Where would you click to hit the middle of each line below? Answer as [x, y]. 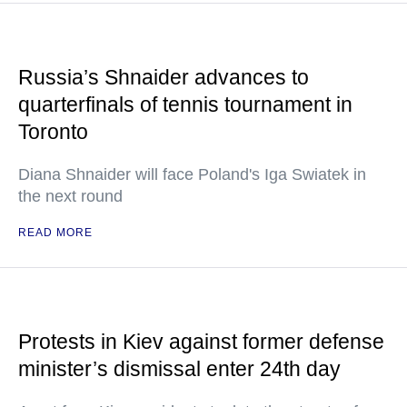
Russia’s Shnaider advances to [164, 78]
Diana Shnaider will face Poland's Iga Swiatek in [192, 175]
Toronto [53, 132]
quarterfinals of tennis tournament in [185, 105]
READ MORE [55, 233]
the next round [70, 197]
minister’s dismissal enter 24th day [179, 369]
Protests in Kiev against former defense [201, 342]
